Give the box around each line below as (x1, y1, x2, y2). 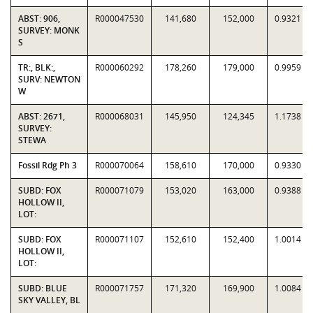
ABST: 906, (18, 13, 60, 24)
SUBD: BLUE (18, 282, 67, 294)
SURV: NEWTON (18, 73, 80, 85)
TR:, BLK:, (18, 61, 55, 73)
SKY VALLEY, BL (18, 294, 80, 306)
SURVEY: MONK (18, 24, 80, 36)
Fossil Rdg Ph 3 (18, 159, 77, 171)
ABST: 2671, (18, 110, 65, 122)
